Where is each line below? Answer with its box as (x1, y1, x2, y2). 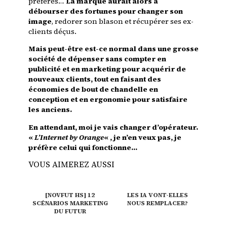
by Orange (69, 132, 104, 142)
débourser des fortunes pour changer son (28, 6, 183, 17)
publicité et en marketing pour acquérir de (28, 64, 186, 74)
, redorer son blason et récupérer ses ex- (52, 16, 194, 27)
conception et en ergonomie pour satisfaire (28, 94, 187, 105)
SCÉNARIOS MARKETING (32, 199, 108, 208)
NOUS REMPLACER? (127, 199, 188, 208)
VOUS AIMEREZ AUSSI (28, 158, 115, 170)
